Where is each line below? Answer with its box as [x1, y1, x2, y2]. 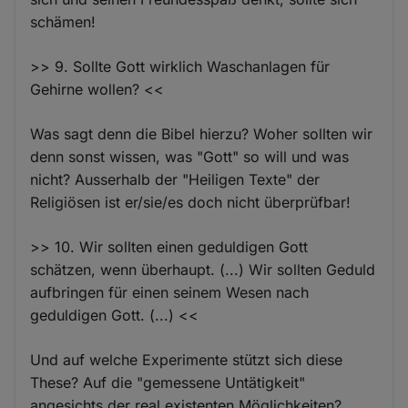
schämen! [30, 12, 97, 31]
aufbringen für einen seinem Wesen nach [30, 282, 310, 301]
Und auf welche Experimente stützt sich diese [30, 350, 343, 369]
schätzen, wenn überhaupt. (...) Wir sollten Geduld [30, 260, 376, 279]
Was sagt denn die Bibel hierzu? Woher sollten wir [30, 124, 373, 143]
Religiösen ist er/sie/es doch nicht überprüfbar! [30, 192, 352, 211]
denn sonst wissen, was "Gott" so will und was [30, 147, 350, 166]
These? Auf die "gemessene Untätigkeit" [30, 372, 306, 392]
